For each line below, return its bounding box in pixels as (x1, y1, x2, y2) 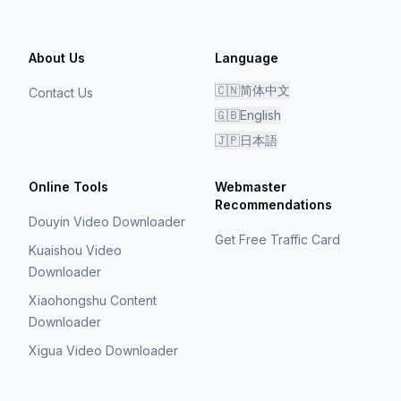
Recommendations (215, 197, 332, 212)
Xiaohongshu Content (29, 293, 157, 308)
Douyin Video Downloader (29, 214, 185, 229)
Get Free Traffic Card (215, 232, 340, 247)
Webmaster (215, 179, 286, 194)
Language (215, 50, 278, 65)
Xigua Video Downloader (29, 343, 178, 358)
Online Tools (29, 179, 108, 194)
